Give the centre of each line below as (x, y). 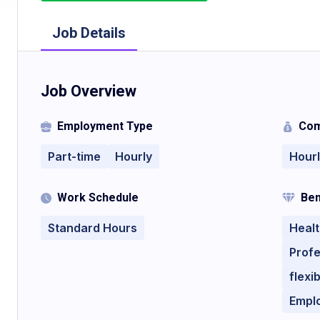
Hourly (134, 156)
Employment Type (105, 126)
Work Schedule (98, 197)
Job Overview (89, 91)
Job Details (89, 33)
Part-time (74, 156)
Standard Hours (92, 228)
